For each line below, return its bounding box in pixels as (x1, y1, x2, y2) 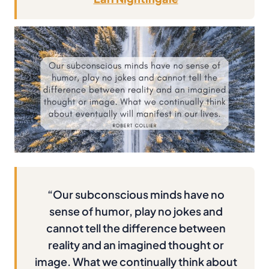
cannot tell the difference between (46, 220, 226, 235)
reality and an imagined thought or (47, 237, 224, 252)
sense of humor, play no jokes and (49, 204, 223, 218)
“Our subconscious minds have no (47, 187, 225, 201)
